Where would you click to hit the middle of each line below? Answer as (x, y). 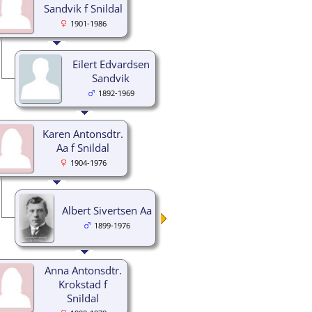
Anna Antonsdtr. (83, 270)
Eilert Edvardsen (111, 64)
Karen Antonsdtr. (83, 133)
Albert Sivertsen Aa (107, 210)
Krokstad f (83, 284)
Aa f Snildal (83, 147)
